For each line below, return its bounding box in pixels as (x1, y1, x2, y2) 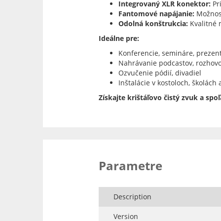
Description (113, 192, 151, 202)
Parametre (98, 157, 162, 174)
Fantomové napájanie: (118, 9, 194, 19)
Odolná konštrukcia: (118, 19, 188, 29)
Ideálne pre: (98, 34, 139, 43)
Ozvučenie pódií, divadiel (118, 68, 201, 78)
